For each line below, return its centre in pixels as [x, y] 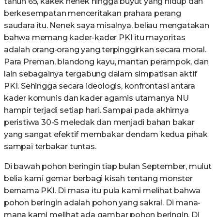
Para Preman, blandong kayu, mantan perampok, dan [106, 62]
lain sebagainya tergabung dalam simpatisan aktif [101, 74]
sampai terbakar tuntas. [50, 147]
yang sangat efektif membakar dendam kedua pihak [106, 134]
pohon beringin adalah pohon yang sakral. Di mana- [102, 203]
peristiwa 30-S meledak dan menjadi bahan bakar [99, 122]
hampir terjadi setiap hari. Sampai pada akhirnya [96, 110]
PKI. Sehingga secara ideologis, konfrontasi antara [100, 86]
